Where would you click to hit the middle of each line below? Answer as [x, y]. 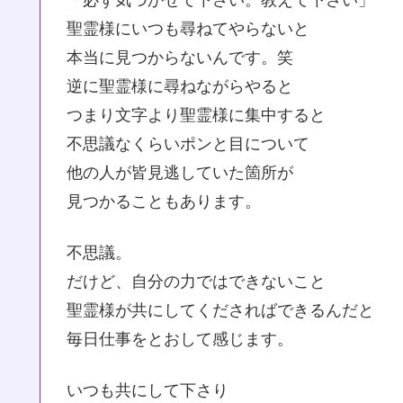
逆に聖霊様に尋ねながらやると [180, 86]
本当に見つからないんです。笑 [180, 57]
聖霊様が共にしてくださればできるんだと [220, 311]
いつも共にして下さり [148, 391]
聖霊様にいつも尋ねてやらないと [188, 28]
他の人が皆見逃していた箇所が [180, 172]
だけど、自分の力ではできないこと [196, 282]
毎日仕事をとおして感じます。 [180, 340]
